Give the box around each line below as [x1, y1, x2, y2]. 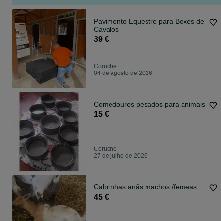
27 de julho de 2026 [94, 152, 147, 160]
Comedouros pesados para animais [94, 100, 205, 109]
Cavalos [94, 25, 119, 34]
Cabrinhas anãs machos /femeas [94, 183, 197, 191]
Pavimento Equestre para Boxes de [94, 17, 204, 26]
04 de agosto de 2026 [94, 70, 152, 77]
